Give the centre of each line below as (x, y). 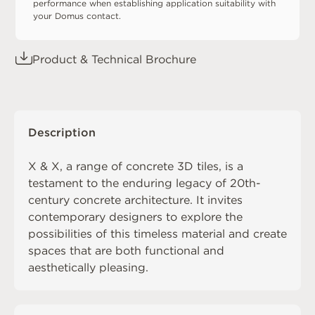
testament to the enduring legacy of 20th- (144, 183)
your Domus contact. (77, 16)
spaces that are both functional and (126, 251)
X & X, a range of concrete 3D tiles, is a (136, 166)
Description (62, 133)
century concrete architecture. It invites (135, 200)
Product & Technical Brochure (114, 59)
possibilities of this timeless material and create (157, 234)
